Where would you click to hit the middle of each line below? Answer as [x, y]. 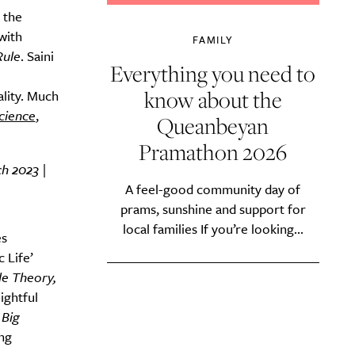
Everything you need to [213, 73]
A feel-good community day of [213, 189]
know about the [213, 99]
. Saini [37, 56]
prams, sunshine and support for [213, 209]
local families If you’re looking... [213, 229]
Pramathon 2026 [213, 152]
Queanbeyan [213, 126]
